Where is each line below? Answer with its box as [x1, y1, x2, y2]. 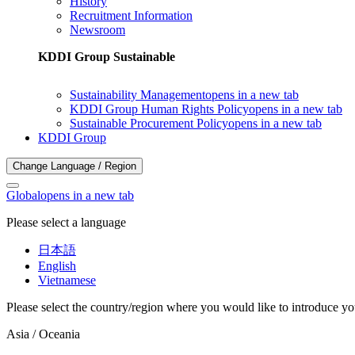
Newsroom [70, 23, 125, 36]
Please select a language [6, 216, 126, 229]
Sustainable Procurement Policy [70, 116, 228, 130]
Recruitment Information [70, 9, 193, 22]
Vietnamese [38, 273, 96, 287]
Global [6, 189, 40, 202]
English [38, 259, 76, 273]
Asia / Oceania [6, 327, 80, 341]
